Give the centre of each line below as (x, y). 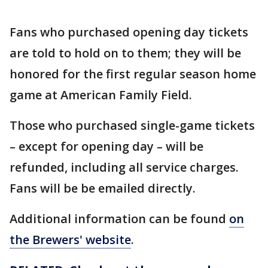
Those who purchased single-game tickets (132, 125)
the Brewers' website (70, 239)
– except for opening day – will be (106, 146)
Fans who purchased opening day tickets (129, 32)
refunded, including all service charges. (124, 167)
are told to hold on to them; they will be (125, 53)
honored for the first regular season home (133, 74)
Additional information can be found (119, 218)
